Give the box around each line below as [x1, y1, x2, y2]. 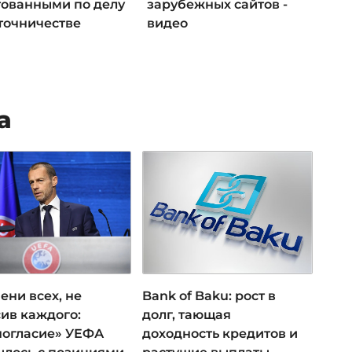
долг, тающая [142, 306, 232, 322]
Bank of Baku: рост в [142, 288, 277, 303]
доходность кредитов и [142, 325, 299, 341]
